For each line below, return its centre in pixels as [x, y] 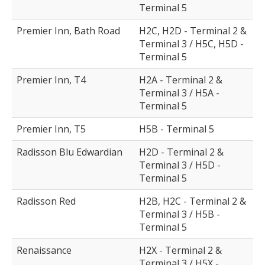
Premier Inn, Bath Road [68, 31]
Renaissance [44, 251]
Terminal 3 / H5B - [180, 214]
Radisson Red [46, 201]
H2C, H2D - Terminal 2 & [193, 31]
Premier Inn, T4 [51, 80]
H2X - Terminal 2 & [180, 251]
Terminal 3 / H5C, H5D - [191, 44]
